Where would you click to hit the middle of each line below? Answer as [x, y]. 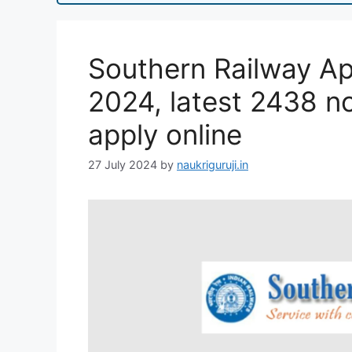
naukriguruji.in [213, 165]
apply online [165, 134]
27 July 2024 [123, 165]
